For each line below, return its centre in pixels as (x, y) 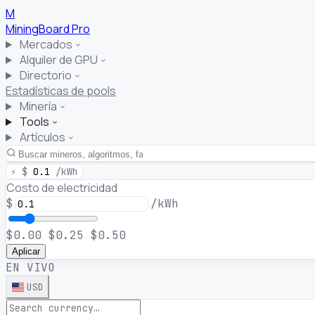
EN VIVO (30, 268)
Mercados (46, 44)
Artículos (42, 137)
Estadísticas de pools (61, 91)
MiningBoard (39, 29)
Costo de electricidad (62, 188)
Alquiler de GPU (58, 60)
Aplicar (26, 251)
